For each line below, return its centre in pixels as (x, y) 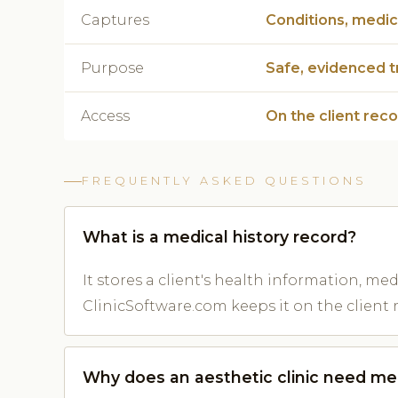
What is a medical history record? (219, 237)
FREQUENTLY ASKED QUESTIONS (224, 181)
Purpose (112, 68)
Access (105, 116)
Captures (115, 20)
